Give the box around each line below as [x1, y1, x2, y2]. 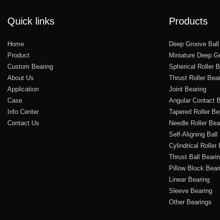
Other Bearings [168, 198, 212, 206]
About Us [7, 74, 34, 82]
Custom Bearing [7, 63, 53, 71]
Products [168, 16, 208, 27]
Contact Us [7, 119, 39, 127]
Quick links [7, 16, 55, 27]
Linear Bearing [168, 176, 210, 184]
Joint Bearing [168, 85, 206, 93]
